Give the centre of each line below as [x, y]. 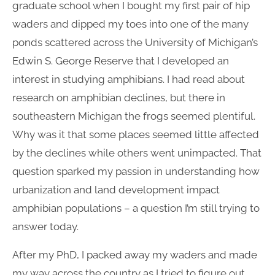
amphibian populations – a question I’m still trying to [136, 208]
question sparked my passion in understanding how [136, 171]
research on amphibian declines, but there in [119, 97]
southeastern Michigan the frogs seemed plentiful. [134, 116]
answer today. [45, 226]
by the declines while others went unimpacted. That [137, 153]
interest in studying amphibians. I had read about [129, 79]
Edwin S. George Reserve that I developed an [121, 60]
